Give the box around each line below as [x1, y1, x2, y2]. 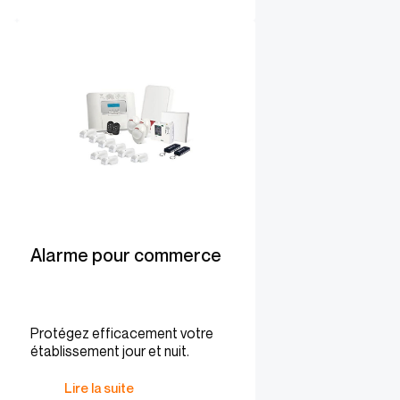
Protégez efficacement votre [30, 324, 213, 342]
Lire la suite [64, 379, 134, 396]
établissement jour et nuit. [30, 342, 189, 360]
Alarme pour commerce [30, 245, 221, 266]
